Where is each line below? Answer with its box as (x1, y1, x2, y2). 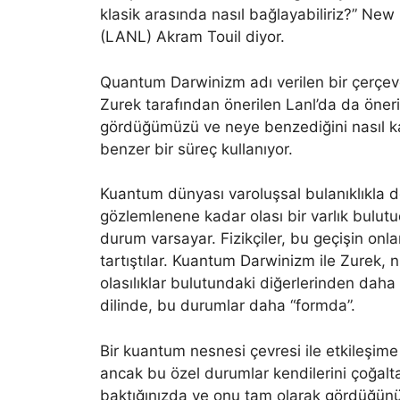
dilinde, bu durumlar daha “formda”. (100, 296, 355, 315)
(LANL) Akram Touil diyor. (100, 28, 285, 46)
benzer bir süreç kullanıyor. (100, 139, 293, 158)
